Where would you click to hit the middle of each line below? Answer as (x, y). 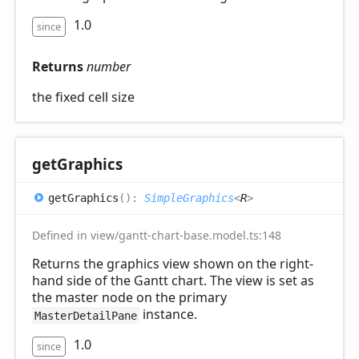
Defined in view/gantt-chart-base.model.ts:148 (157, 236)
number (109, 67)
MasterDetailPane (85, 315)
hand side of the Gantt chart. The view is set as (173, 281)
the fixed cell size (83, 97)
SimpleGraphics (189, 198)
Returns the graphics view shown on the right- (173, 264)
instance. (168, 315)
